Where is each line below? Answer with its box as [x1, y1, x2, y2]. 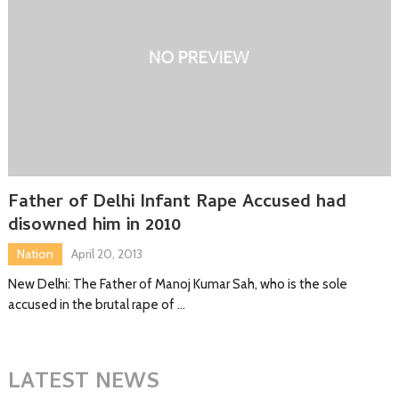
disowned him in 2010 [7, 211, 181, 241]
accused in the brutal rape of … [7, 296, 185, 313]
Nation [16, 245, 53, 262]
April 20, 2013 [70, 245, 142, 262]
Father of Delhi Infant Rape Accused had [7, 188, 346, 218]
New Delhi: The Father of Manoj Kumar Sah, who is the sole [7, 275, 347, 292]
